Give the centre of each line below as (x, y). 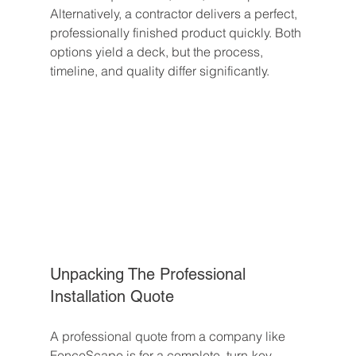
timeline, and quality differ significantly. (159, 71)
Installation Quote (112, 296)
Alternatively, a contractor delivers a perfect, (175, 14)
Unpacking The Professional (150, 274)
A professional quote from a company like (169, 336)
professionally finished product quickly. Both (177, 33)
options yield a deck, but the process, (158, 52)
